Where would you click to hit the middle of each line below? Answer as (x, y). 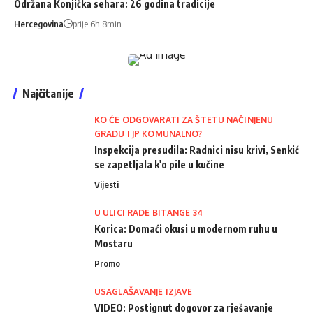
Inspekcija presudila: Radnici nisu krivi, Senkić (197, 150)
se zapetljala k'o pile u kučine (159, 164)
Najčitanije (48, 93)
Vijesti (107, 184)
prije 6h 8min (97, 23)
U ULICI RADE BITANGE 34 (148, 212)
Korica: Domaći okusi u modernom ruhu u (186, 228)
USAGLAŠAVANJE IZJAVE (144, 291)
